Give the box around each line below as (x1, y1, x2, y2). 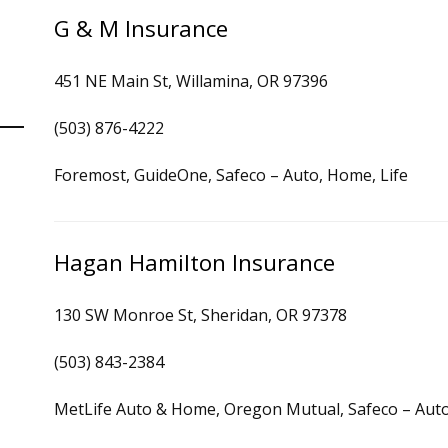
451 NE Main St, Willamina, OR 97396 (54, 70, 328, 92)
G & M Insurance (54, 13, 228, 44)
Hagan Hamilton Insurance (54, 247, 335, 278)
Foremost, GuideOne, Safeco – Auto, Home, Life (54, 164, 408, 186)
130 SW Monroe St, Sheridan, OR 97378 (54, 304, 347, 326)
